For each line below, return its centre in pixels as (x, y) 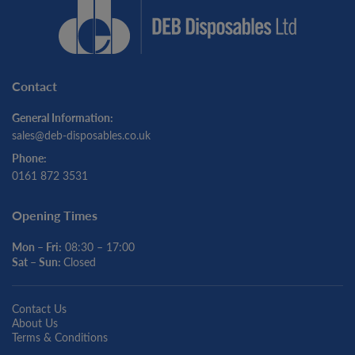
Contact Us (39, 309)
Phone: (29, 158)
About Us (35, 323)
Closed (80, 262)
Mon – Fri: (37, 247)
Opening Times (55, 216)
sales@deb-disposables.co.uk (81, 136)
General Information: (63, 118)
